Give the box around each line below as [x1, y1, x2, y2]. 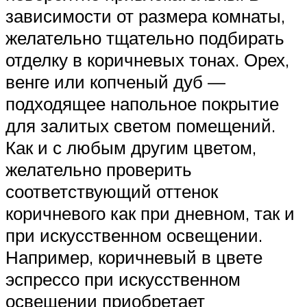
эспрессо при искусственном [5, 267, 241, 290]
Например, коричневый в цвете [5, 245, 262, 268]
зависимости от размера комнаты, [5, 4, 285, 27]
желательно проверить [5, 158, 192, 180]
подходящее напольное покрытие [5, 92, 279, 114]
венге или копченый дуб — [5, 70, 225, 93]
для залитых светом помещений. [5, 114, 275, 136]
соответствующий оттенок [5, 180, 218, 202]
